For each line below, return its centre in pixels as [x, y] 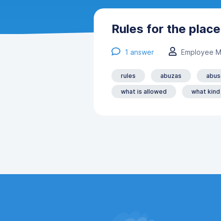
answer [141, 52]
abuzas [171, 76]
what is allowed [144, 92]
